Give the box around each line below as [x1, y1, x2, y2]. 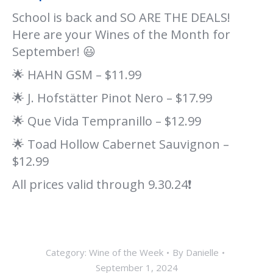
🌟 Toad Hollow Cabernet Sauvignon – [12, 136, 229, 152]
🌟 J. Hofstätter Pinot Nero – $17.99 [12, 90, 212, 106]
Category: [45, 246, 89, 258]
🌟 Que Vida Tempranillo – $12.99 [12, 113, 201, 129]
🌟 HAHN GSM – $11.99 [12, 66, 141, 83]
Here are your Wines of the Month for [12, 26, 230, 43]
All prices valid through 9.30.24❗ [12, 176, 191, 193]
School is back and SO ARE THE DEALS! [12, 9, 230, 26]
